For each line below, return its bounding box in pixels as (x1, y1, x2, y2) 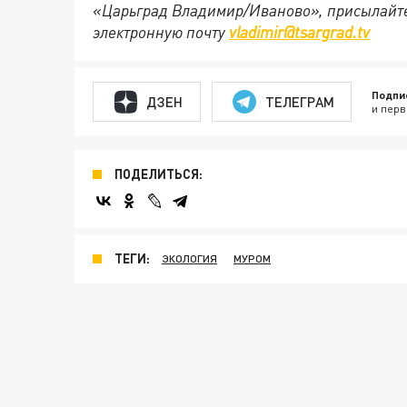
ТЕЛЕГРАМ (264, 93, 334, 110)
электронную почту (93, 22, 229, 42)
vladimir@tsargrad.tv (229, 22, 370, 42)
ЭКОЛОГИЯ (162, 252, 217, 265)
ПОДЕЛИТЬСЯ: (114, 166, 203, 182)
